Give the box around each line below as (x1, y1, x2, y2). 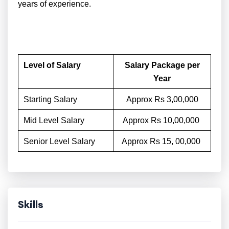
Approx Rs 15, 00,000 (122, 137, 202, 146)
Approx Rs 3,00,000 (126, 95, 198, 104)
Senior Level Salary (24, 137, 95, 146)
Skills (18, 198, 43, 211)
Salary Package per (124, 61, 200, 70)
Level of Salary (24, 61, 81, 70)
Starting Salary (24, 95, 77, 104)
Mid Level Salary (24, 116, 84, 125)
